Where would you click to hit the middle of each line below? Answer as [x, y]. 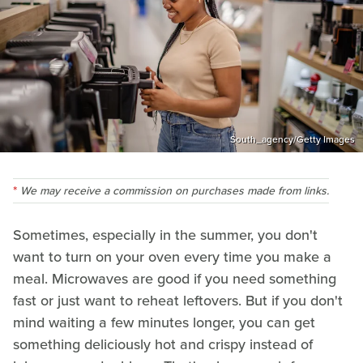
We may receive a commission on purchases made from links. [175, 190]
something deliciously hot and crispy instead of [163, 344]
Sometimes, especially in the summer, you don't [165, 235]
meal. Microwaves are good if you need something [175, 278]
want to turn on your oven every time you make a [172, 256]
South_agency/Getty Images [293, 139]
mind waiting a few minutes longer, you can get [164, 322]
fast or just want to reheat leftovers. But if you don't [178, 300]
